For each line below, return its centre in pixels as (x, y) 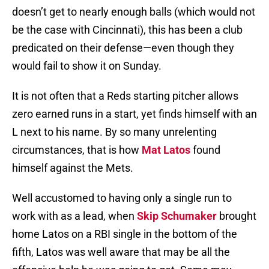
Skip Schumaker (177, 216)
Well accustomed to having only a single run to (122, 198)
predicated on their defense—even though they (123, 48)
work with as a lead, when (74, 216)
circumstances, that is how (77, 150)
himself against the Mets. (73, 168)
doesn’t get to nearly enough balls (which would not (134, 12)
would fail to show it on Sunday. (87, 66)
